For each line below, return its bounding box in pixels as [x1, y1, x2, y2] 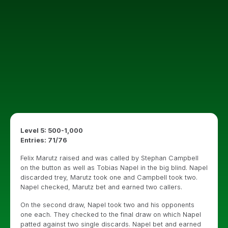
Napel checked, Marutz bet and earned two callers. [20, 183, 182, 191]
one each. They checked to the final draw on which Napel [20, 211, 201, 218]
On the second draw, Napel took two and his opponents [20, 201, 194, 209]
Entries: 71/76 [20, 136, 67, 144]
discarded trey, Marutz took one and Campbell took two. [20, 174, 197, 181]
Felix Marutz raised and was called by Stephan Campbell [20, 154, 198, 162]
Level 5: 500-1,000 [20, 127, 83, 134]
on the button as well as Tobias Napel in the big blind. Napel [20, 164, 208, 172]
